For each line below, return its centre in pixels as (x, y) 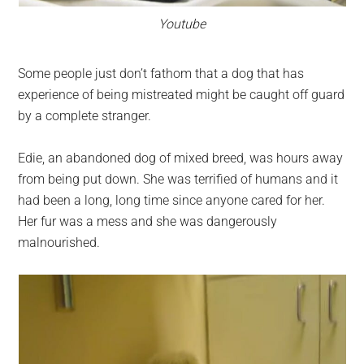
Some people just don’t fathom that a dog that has (161, 73)
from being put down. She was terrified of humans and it (178, 179)
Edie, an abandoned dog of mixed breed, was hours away (181, 158)
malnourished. (59, 242)
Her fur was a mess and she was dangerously (148, 221)
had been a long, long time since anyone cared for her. (172, 200)
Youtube (182, 24)
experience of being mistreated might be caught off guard (182, 94)
